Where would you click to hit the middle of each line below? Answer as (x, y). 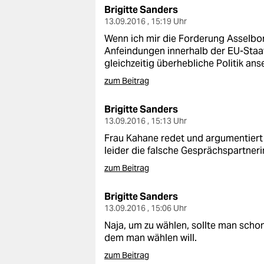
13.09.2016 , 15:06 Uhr (146, 208)
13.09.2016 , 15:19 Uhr (146, 21)
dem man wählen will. (151, 238)
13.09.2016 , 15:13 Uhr (146, 121)
